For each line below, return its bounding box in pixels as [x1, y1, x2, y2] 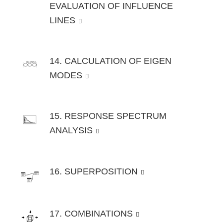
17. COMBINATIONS [50, 208, 133, 219]
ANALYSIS [50, 125, 93, 136]
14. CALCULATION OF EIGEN [50, 56, 171, 66]
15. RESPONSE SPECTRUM [50, 111, 166, 121]
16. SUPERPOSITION [50, 166, 138, 176]
